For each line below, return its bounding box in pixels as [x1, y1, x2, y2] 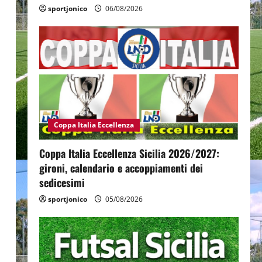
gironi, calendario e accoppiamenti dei [39, 160, 203, 176]
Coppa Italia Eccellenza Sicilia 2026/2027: [39, 146, 219, 161]
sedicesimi [39, 175, 85, 191]
